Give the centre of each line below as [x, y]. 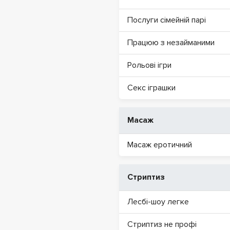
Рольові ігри [149, 65]
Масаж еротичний [160, 145]
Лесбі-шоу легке [158, 202]
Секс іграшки [151, 88]
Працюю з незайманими [171, 43]
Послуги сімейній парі [167, 20]
